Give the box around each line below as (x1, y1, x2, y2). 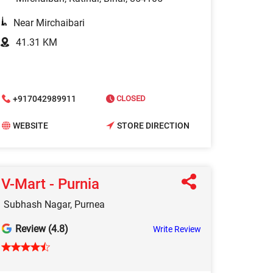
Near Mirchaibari (13, 16, 85, 29)
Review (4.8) (15, 223, 68, 235)
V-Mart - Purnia (1, 175, 99, 193)
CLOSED (115, 94, 146, 104)
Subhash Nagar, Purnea (4, 199, 105, 211)
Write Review (153, 224, 201, 235)
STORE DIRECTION (117, 120, 190, 130)
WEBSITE (13, 120, 48, 130)
